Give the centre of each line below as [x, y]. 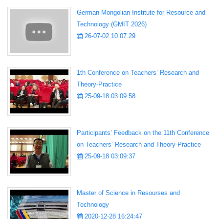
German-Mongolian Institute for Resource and [141, 13]
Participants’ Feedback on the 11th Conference [143, 133]
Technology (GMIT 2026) [112, 24]
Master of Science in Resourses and [128, 193]
